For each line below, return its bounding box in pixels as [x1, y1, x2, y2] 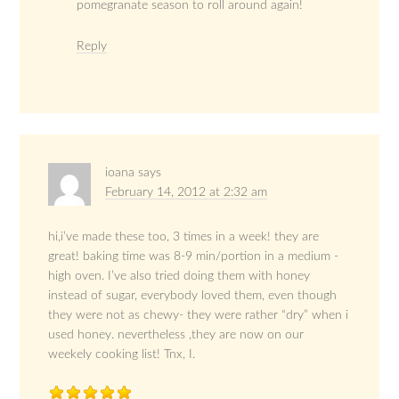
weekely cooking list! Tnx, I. [48, 348, 196, 362]
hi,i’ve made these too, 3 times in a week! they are [48, 231, 320, 244]
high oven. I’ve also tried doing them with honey [48, 270, 311, 283]
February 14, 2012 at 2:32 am [105, 186, 268, 199]
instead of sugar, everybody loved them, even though [48, 289, 338, 303]
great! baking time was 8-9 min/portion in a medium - [48, 250, 339, 264]
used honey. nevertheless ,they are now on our [48, 329, 305, 342]
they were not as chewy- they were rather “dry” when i [48, 309, 349, 322]
